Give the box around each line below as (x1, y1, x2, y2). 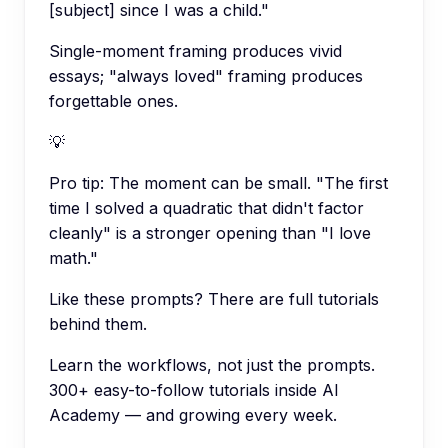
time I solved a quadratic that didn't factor (49, 197, 364, 218)
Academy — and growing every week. (49, 404, 337, 425)
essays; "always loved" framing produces (49, 65, 363, 86)
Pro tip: (49, 172, 104, 193)
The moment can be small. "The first (109, 172, 388, 193)
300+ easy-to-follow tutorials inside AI (49, 379, 339, 400)
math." (49, 247, 98, 268)
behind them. (49, 313, 147, 334)
